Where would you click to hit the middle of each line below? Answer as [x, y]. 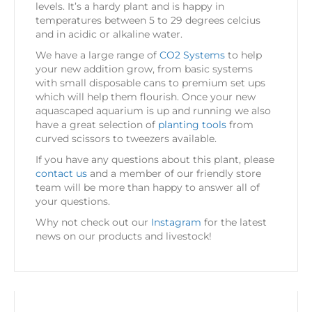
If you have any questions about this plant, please [155, 159]
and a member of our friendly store [174, 173]
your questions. [73, 201]
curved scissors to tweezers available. [126, 138]
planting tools [192, 124]
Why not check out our [93, 222]
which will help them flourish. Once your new [146, 96]
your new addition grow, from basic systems [144, 69]
